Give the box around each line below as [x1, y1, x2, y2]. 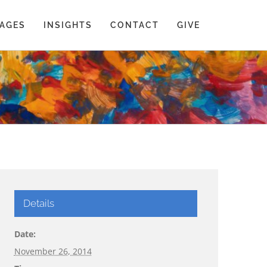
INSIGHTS [44, 20, 92, 30]
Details [23, 197, 54, 210]
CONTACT [110, 20, 159, 30]
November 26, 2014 [14, 246, 92, 257]
